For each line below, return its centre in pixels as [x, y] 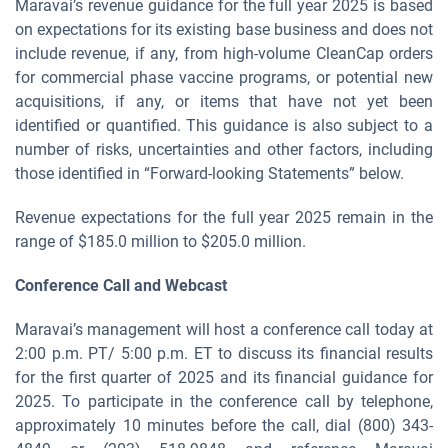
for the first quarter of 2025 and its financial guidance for [224, 377]
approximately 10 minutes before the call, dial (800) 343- [224, 425]
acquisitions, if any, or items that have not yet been [224, 101]
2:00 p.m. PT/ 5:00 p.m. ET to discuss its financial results [224, 353]
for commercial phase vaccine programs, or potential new [224, 77]
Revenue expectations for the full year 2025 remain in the [224, 217]
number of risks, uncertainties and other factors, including [224, 149]
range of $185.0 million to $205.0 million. [160, 241]
